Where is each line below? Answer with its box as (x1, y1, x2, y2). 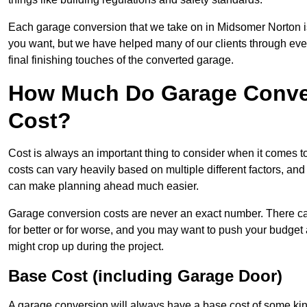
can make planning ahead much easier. (8, 180, 199, 192)
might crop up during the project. (8, 240, 164, 252)
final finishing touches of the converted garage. (8, 53, 234, 66)
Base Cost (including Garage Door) (8, 266, 282, 285)
